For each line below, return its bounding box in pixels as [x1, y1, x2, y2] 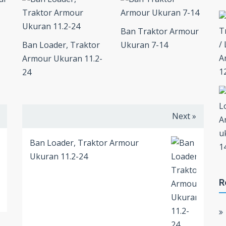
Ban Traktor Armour [121, 26, 199, 37]
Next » [172, 110, 196, 122]
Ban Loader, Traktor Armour [30, 137, 139, 149]
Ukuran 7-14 [121, 39, 168, 51]
